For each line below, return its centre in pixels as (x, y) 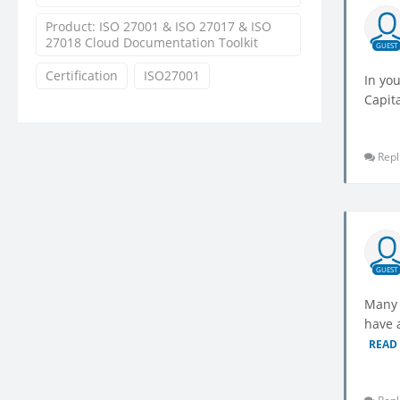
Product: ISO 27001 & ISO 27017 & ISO (158, 26)
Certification (82, 75)
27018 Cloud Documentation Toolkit (152, 42)
